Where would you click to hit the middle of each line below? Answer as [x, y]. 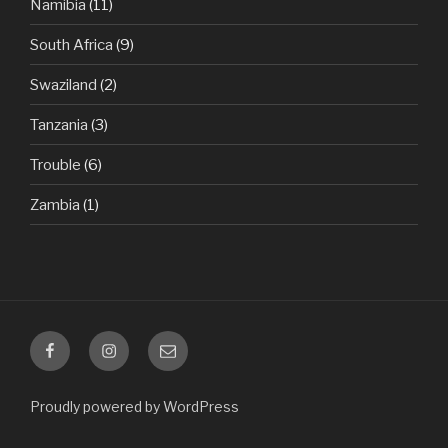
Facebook [79, 343]
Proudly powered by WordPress [134, 407]
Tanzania [59, 124]
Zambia [55, 204]
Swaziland [63, 84]
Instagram [139, 343]
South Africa [71, 44]
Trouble [55, 164]
